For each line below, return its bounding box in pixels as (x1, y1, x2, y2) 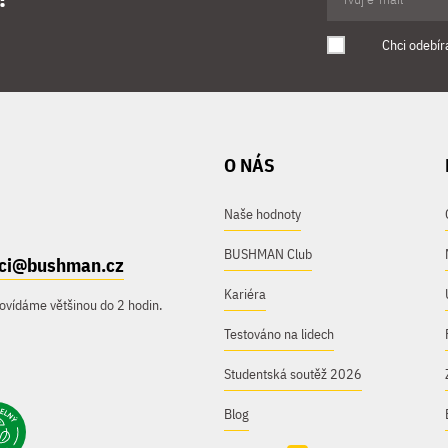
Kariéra (224, 285, 266, 303)
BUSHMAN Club (224, 245, 312, 263)
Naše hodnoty (224, 205, 301, 223)
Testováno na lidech (224, 325, 334, 343)
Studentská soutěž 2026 (224, 365, 362, 383)
